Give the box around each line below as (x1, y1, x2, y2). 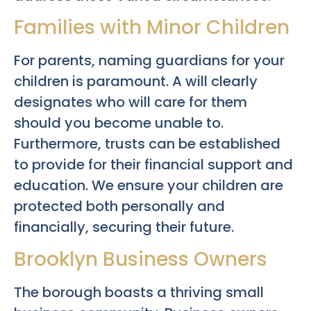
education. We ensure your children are (14, 176, 283, 196)
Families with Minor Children (14, 14, 289, 42)
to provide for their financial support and (14, 155, 293, 175)
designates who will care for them (14, 92, 247, 112)
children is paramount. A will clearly (14, 72, 258, 92)
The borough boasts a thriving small (14, 282, 264, 302)
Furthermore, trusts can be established (14, 134, 280, 154)
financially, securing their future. (14, 217, 234, 237)
